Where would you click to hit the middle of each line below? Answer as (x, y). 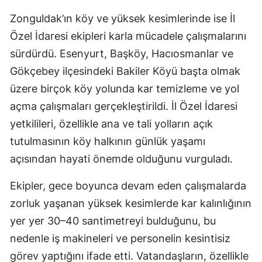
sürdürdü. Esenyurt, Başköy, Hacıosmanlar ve (122, 54)
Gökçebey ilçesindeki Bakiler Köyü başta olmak (125, 71)
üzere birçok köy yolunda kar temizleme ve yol (125, 89)
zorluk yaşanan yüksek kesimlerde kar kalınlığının (131, 204)
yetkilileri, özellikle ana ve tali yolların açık (111, 124)
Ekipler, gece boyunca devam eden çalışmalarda (128, 186)
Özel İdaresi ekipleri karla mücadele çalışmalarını (128, 36)
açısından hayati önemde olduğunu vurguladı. (121, 159)
